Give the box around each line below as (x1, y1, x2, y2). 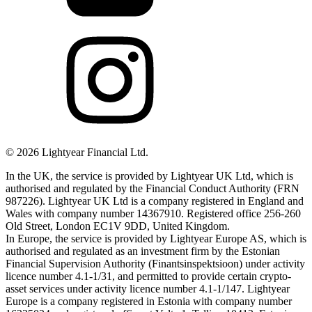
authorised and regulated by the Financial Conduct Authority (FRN (6, 182, 299, 195)
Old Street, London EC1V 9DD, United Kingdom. (6, 220, 230, 233)
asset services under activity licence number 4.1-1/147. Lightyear (6, 283, 290, 295)
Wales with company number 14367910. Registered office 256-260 (6, 208, 301, 220)
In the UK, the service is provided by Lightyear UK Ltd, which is (6, 170, 293, 182)
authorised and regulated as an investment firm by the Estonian (6, 245, 280, 258)
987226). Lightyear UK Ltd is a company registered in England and (6, 195, 304, 208)
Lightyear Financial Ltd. (39, 146, 148, 159)
